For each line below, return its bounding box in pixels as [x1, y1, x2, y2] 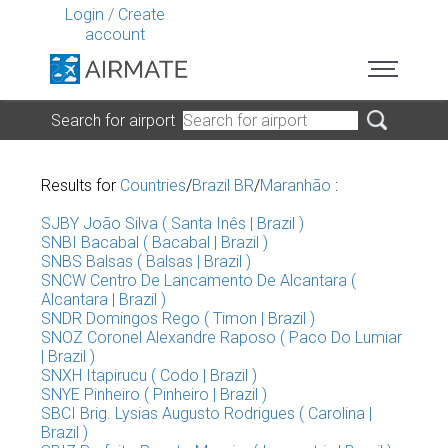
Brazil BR [192, 176, 254, 195]
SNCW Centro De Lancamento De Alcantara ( [41, 271, 356, 290]
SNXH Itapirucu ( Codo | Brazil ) [41, 366, 257, 385]
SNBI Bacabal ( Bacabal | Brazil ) [41, 233, 268, 252]
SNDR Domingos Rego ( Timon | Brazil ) [41, 309, 315, 328]
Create [118, 5, 165, 24]
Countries [120, 176, 186, 195]
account [85, 25, 145, 44]
